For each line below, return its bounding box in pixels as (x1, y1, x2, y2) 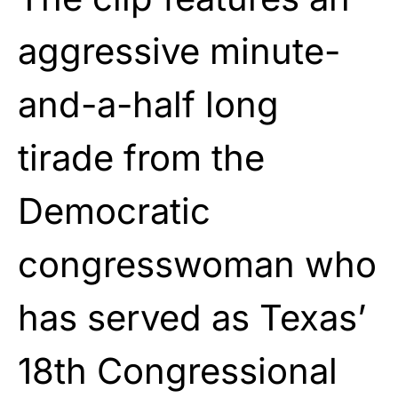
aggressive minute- (18, 28, 340, 73)
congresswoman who (18, 242, 377, 286)
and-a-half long (18, 82, 279, 126)
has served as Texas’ (18, 295, 366, 339)
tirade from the (18, 135, 265, 179)
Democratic (18, 188, 211, 233)
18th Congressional (18, 348, 338, 393)
